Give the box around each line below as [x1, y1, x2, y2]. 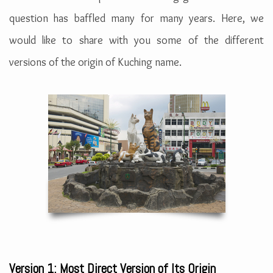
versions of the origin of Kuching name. [9, 55, 182, 69]
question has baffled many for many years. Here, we [9, 12, 264, 26]
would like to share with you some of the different [9, 34, 264, 48]
